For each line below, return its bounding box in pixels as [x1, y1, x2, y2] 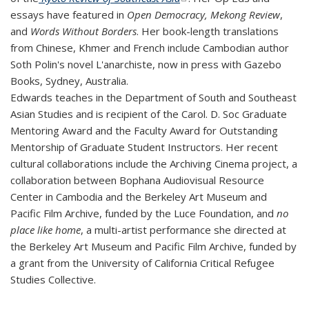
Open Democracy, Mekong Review [127, 8, 280, 21]
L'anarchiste [96, 57, 152, 71]
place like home [10, 223, 81, 237]
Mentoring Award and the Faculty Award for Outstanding [10, 123, 278, 137]
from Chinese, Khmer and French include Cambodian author [10, 41, 289, 54]
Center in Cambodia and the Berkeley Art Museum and [10, 190, 267, 203]
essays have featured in [10, 8, 127, 21]
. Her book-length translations [137, 24, 279, 38]
